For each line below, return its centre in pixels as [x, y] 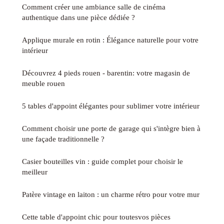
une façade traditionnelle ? [63, 139]
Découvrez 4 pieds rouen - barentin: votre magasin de [106, 73]
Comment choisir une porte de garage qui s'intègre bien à [111, 128]
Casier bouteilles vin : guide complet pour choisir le [102, 161]
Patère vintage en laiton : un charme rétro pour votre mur [111, 194]
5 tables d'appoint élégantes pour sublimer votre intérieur [111, 106]
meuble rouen [43, 83]
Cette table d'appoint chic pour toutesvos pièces [96, 217]
